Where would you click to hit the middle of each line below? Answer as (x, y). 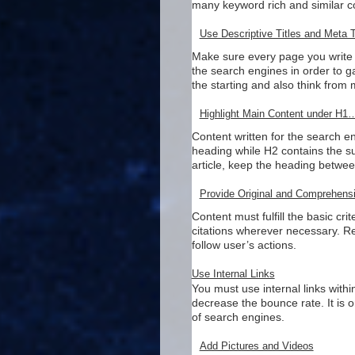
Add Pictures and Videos (256, 346)
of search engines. (238, 317)
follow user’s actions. (244, 245)
